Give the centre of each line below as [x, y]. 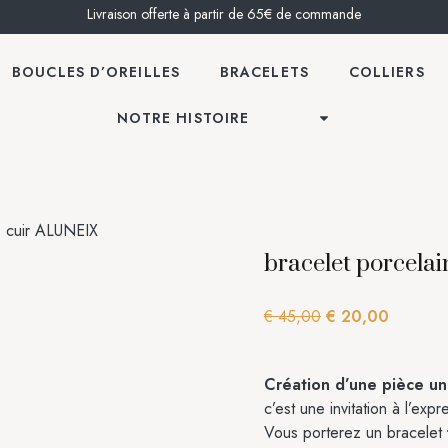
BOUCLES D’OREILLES [96, 72]
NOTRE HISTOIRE [183, 118]
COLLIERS [386, 72]
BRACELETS [264, 72]
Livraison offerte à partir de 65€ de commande [224, 14]
